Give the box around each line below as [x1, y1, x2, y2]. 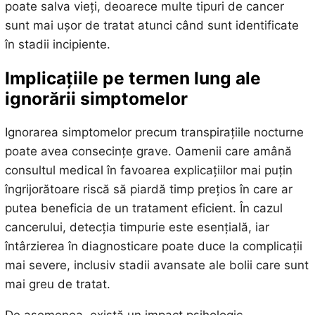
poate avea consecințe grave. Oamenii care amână [4, 144, 292, 159]
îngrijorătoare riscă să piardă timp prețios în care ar [4, 182, 292, 197]
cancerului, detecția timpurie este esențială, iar [4, 220, 269, 235]
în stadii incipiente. [4, 37, 110, 51]
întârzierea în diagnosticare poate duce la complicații [4, 239, 302, 254]
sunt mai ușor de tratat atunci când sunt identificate [4, 18, 299, 32]
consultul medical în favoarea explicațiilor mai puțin [4, 163, 292, 178]
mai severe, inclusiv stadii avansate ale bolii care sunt [4, 258, 309, 273]
